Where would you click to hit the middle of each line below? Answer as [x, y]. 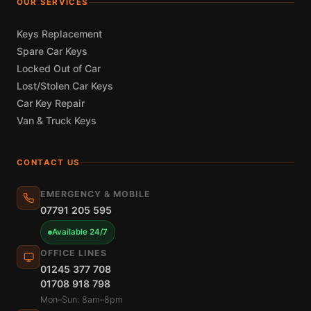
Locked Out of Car [59, 69]
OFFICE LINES [74, 253]
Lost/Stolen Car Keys [65, 86]
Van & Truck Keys [57, 121]
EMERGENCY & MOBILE [95, 194]
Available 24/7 [80, 232]
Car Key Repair [51, 103]
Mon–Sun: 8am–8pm [82, 300]
